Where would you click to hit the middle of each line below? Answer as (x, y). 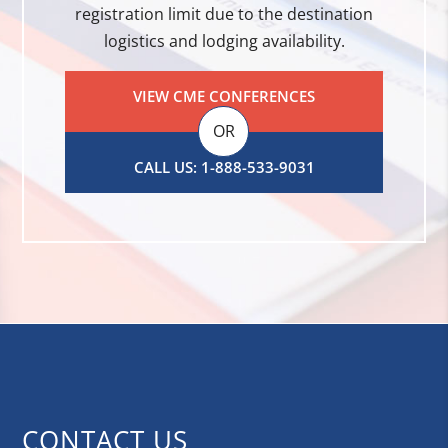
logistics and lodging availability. (224, 40)
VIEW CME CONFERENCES (224, 95)
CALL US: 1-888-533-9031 (224, 166)
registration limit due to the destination (224, 13)
